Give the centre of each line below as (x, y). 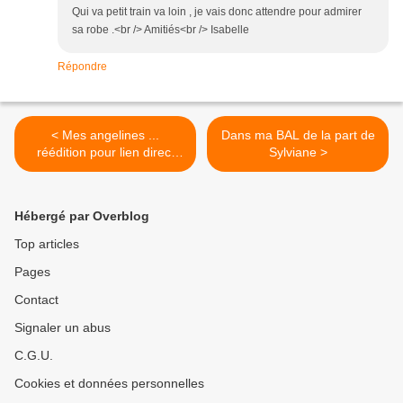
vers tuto (105, 170)
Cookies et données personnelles (109, 384)
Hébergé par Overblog (82, 216)
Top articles (47, 244)
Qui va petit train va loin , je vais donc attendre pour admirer (217, 12)
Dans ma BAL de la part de (298, 135)
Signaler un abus (63, 328)
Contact (36, 300)
